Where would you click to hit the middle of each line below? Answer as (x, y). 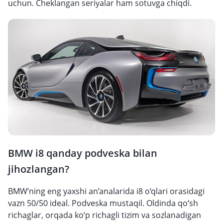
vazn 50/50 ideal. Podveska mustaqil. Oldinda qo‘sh (103, 203)
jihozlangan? (39, 169)
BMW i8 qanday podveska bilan (83, 153)
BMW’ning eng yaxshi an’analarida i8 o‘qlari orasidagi (106, 191)
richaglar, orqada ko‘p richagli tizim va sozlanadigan (105, 215)
